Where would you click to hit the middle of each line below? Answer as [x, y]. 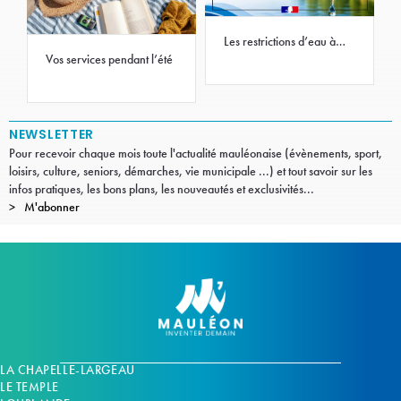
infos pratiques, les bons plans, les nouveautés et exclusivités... [162, 189]
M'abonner [52, 207]
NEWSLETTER [51, 135]
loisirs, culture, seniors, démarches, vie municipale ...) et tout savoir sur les [191, 171]
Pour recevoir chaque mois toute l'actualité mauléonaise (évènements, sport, [196, 154]
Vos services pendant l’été [109, 59]
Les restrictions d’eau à [280, 42]
